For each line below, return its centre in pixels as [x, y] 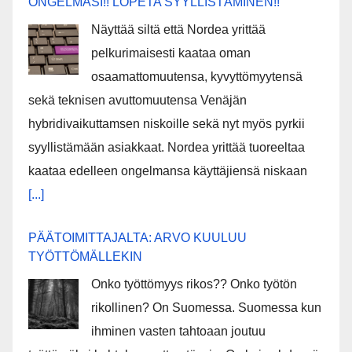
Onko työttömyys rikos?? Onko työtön [194, 284]
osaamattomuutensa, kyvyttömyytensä [197, 76]
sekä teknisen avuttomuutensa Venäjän [137, 100]
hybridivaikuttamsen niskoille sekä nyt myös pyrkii [167, 123]
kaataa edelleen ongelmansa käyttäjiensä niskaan [168, 170]
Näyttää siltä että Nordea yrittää [178, 29]
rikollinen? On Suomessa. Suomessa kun [206, 307]
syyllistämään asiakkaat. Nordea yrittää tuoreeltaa [167, 147]
